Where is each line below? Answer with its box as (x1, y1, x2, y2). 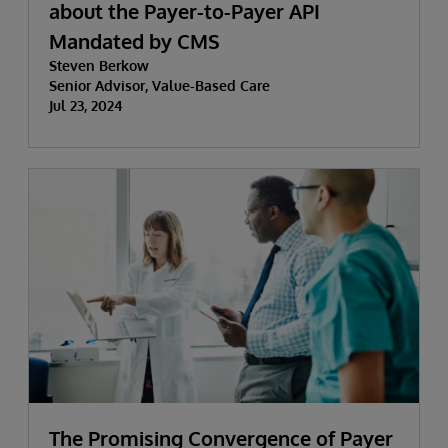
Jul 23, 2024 (49, 97, 123, 115)
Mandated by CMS (49, 28, 220, 55)
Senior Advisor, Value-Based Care (49, 77, 270, 95)
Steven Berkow (49, 57, 149, 75)
